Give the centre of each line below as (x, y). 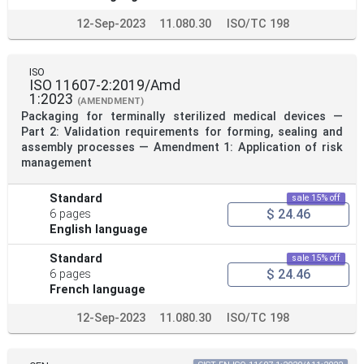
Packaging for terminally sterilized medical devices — (182, 117)
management (56, 163)
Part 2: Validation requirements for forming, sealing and (182, 132)
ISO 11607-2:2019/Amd (105, 86)
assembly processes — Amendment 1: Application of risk (182, 148)
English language (99, 230)
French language (98, 290)
